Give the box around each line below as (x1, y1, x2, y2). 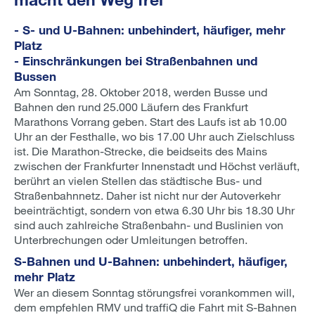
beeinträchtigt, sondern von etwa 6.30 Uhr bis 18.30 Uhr (14, 203, 295, 217)
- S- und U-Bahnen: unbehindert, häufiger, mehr (14, 22, 285, 37)
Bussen (14, 69, 56, 84)
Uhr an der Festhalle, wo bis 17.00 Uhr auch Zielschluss (14, 129, 295, 143)
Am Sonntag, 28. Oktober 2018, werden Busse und (14, 85, 267, 98)
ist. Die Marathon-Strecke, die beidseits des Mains (14, 144, 267, 157)
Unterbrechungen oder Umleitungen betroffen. (14, 233, 247, 246)
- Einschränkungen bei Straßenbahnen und (14, 53, 257, 68)
